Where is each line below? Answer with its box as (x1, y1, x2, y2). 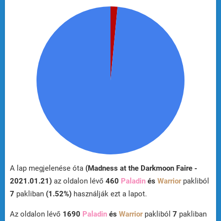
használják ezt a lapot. (72, 189, 147, 199)
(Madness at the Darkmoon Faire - (85, 164, 197, 173)
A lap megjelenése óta (10, 164, 85, 173)
